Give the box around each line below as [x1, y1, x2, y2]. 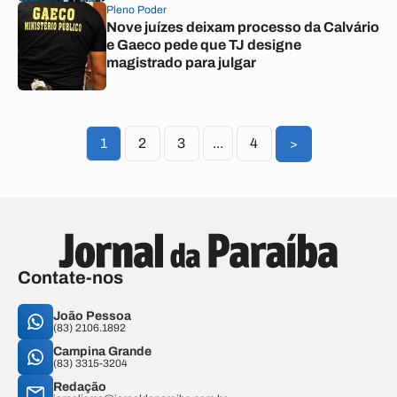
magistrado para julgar [106, 55, 256, 70]
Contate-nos [18, 268, 123, 287]
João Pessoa [53, 309, 131, 323]
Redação [53, 380, 106, 393]
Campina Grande [53, 345, 152, 358]
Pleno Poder [106, 4, 167, 16]
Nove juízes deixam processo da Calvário [106, 19, 379, 35]
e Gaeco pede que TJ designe [106, 37, 301, 52]
